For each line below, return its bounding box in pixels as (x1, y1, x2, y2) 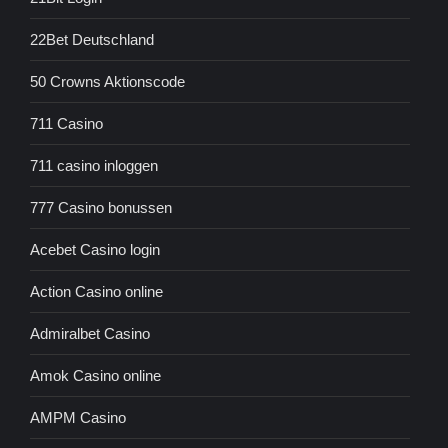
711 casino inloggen (30, 157, 158, 175)
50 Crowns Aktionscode (30, 73, 185, 91)
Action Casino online (30, 283, 163, 301)
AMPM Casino (30, 409, 126, 427)
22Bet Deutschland (30, 31, 154, 49)
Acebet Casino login (30, 241, 160, 259)
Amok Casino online (30, 367, 161, 385)
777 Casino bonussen (30, 199, 172, 217)
